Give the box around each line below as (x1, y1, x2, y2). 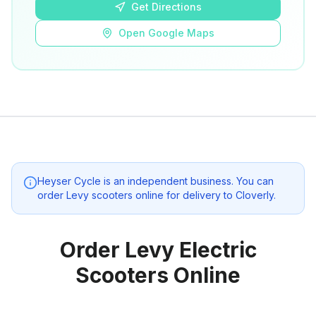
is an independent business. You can (101, 175, 274, 187)
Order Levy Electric (59, 237, 257, 262)
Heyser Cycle (37, 175, 101, 187)
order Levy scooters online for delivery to (37, 189, 236, 201)
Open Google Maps (119, 27, 214, 39)
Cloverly (236, 189, 274, 201)
